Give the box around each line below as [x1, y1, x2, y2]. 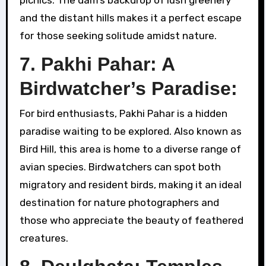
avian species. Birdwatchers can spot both [19, 161, 221, 173]
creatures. [19, 232, 68, 245]
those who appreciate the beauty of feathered [19, 214, 243, 227]
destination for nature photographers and [19, 197, 219, 209]
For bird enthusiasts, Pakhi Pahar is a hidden [19, 107, 227, 120]
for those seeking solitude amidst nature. [19, 29, 217, 42]
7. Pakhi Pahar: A [19, 53, 175, 75]
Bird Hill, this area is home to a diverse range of [19, 143, 241, 156]
